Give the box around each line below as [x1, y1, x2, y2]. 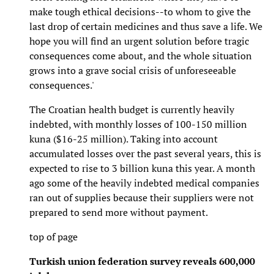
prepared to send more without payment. [29, 205, 208, 219]
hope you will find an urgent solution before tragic [29, 34, 249, 48]
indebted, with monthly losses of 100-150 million [29, 117, 247, 131]
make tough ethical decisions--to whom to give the [29, 4, 251, 18]
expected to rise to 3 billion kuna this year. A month [29, 161, 255, 175]
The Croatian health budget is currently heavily [29, 102, 234, 116]
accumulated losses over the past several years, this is [29, 146, 261, 160]
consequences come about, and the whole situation [29, 48, 252, 62]
